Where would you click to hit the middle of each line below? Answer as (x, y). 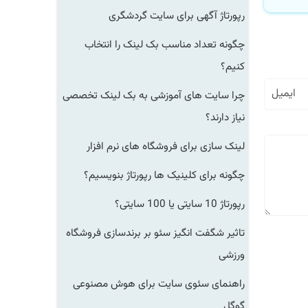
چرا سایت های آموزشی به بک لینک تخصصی (162, 96)
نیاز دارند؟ (233, 118)
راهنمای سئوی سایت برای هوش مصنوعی (167, 284)
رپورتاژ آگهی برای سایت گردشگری (185, 16)
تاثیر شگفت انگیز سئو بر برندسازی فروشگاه (164, 233)
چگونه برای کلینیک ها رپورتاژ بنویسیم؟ (173, 175)
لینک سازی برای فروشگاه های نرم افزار (174, 146)
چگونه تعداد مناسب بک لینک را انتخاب (173, 45)
